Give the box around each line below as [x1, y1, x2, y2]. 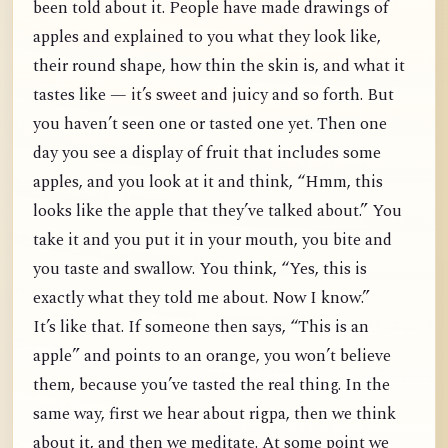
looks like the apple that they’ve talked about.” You [33, 199, 402, 224]
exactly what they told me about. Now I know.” [33, 286, 370, 311]
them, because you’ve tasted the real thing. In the [33, 373, 390, 398]
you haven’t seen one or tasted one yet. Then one [33, 112, 387, 137]
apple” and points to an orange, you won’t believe [33, 344, 391, 369]
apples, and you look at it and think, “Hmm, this [33, 170, 383, 195]
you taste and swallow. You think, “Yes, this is [33, 257, 367, 282]
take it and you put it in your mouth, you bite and [33, 228, 392, 253]
